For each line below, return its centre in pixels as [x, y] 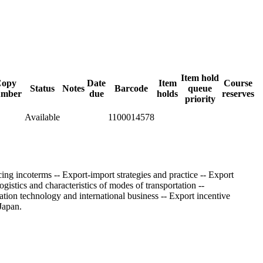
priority [200, 99]
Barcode [131, 88]
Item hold [200, 77]
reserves [238, 93]
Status [42, 88]
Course [238, 83]
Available [42, 117]
